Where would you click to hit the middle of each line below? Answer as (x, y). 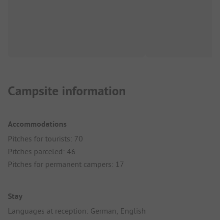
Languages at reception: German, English (77, 211)
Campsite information (67, 91)
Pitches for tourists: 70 (45, 139)
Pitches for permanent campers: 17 (66, 164)
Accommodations (37, 124)
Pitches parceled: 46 (42, 151)
